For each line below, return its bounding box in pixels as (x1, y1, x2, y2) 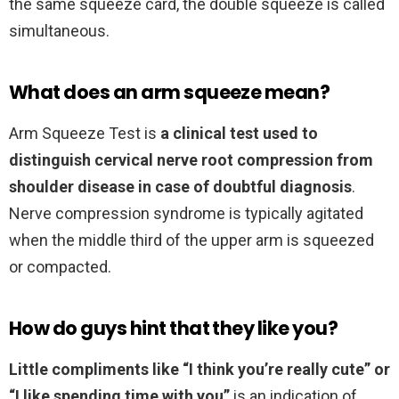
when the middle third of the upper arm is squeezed (9, 231, 374, 250)
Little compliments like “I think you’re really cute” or (9, 360, 390, 379)
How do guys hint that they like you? (9, 315, 338, 342)
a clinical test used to (160, 124, 318, 143)
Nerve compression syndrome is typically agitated (9, 204, 363, 224)
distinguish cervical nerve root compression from (9, 151, 373, 170)
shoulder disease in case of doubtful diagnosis (9, 177, 352, 197)
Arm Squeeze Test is (9, 124, 160, 143)
